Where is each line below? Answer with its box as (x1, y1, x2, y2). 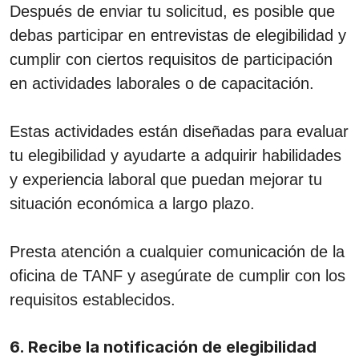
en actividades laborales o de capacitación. (10, 74, 314, 92)
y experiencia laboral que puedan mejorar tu (10, 170, 322, 188)
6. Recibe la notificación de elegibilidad (10, 337, 317, 357)
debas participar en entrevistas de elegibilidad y (10, 26, 346, 44)
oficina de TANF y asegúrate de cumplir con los (10, 266, 345, 284)
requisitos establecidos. (10, 290, 175, 309)
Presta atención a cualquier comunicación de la (10, 242, 345, 260)
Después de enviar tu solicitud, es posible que (10, 2, 335, 20)
